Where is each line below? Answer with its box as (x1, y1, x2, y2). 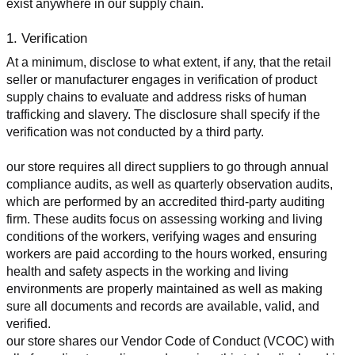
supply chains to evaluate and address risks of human (6, 90, 307, 105)
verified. (6, 316, 51, 330)
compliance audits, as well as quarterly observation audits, (6, 177, 333, 191)
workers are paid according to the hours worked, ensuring (6, 246, 327, 261)
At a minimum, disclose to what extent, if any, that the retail (6, 55, 331, 70)
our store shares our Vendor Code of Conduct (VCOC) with (6, 334, 334, 348)
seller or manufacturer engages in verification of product (6, 73, 317, 87)
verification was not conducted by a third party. (6, 125, 264, 139)
